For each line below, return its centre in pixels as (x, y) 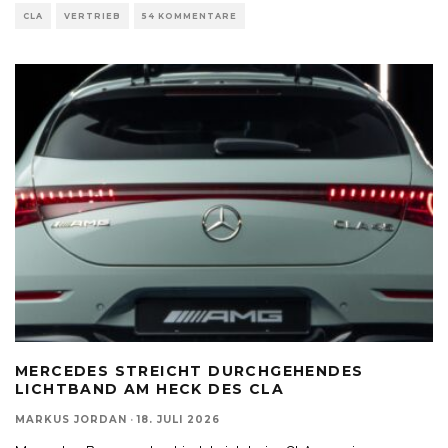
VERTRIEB (92, 15)
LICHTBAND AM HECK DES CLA (149, 389)
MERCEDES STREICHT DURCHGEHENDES (189, 371)
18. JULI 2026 (178, 420)
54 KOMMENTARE (189, 15)
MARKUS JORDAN (71, 420)
